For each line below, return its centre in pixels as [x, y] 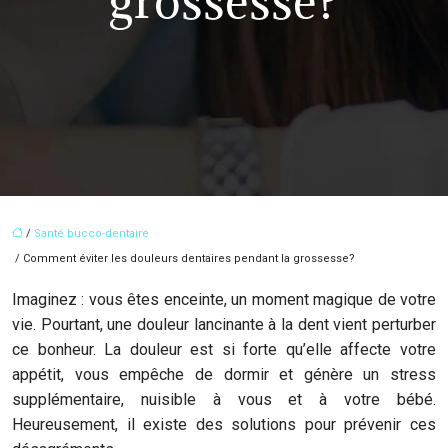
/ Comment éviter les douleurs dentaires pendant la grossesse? [183, 258]
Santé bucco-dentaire [91, 233]
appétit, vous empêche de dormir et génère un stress [224, 374]
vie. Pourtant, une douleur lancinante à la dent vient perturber [224, 324]
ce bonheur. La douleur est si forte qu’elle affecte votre [224, 349]
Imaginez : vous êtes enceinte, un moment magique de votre [224, 299]
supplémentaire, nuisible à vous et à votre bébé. [224, 399]
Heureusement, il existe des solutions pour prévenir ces [224, 424]
